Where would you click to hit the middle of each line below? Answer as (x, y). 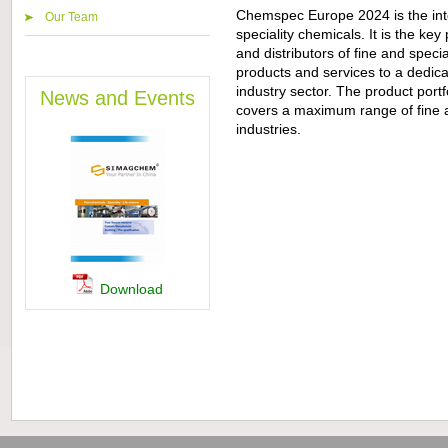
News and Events (117, 98)
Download (131, 289)
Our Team (71, 17)
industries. (268, 129)
